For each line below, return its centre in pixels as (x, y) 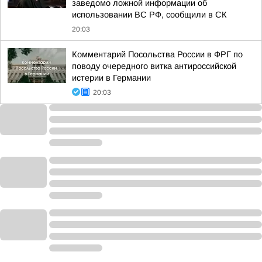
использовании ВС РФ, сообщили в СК (149, 15)
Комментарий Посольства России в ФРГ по (157, 54)
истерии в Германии (111, 78)
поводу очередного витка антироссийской (154, 66)
